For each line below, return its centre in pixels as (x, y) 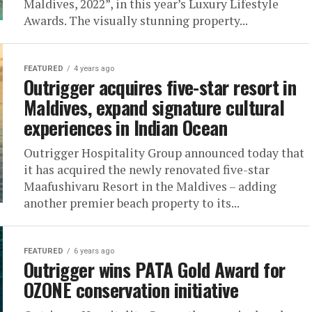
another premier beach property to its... (132, 203)
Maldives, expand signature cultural (154, 107)
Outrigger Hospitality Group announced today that (164, 153)
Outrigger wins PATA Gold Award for (155, 270)
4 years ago (94, 69)
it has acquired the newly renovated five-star (147, 170)
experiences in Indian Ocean (126, 127)
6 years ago (94, 251)
